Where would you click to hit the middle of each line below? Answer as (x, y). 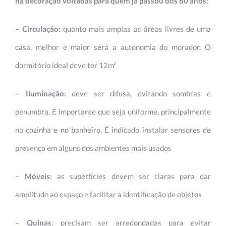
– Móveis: (36, 176)
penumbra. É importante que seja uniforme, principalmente (113, 111)
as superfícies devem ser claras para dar (134, 176)
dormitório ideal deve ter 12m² (66, 65)
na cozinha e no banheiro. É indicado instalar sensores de (113, 129)
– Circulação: (39, 29)
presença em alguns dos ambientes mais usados (93, 148)
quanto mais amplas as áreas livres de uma (137, 29)
